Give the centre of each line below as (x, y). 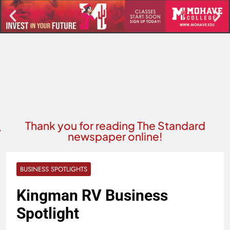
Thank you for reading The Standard (115, 125)
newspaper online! (115, 136)
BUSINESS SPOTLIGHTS (54, 169)
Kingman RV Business (92, 195)
